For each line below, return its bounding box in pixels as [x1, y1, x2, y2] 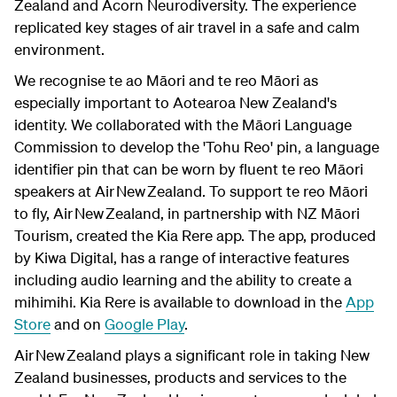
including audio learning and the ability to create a [14, 269, 352, 289]
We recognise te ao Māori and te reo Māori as [14, 70, 318, 90]
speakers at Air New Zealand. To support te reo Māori [14, 181, 368, 200]
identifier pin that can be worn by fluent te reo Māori [14, 159, 363, 178]
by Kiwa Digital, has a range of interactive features [14, 247, 349, 267]
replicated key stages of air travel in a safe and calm [14, 17, 360, 36]
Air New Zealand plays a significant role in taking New [14, 345, 370, 364]
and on [51, 314, 105, 333]
